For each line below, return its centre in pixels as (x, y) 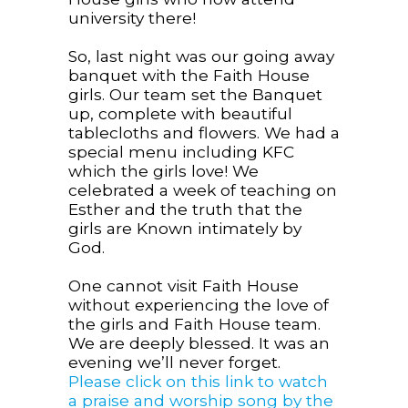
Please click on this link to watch (198, 382)
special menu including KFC (181, 152)
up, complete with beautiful (180, 114)
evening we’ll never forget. (176, 362)
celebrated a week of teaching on (202, 190)
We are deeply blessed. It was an (199, 343)
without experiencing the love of (198, 305)
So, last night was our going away (201, 56)
